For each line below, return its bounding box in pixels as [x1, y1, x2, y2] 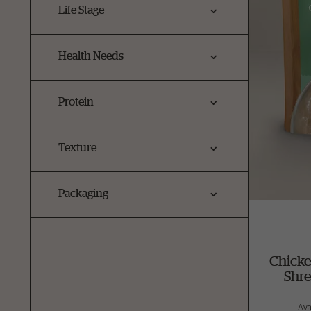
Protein [58, 95, 94, 108]
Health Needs [58, 49, 124, 62]
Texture [58, 141, 96, 153]
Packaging [58, 187, 108, 199]
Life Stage [58, 3, 104, 16]
